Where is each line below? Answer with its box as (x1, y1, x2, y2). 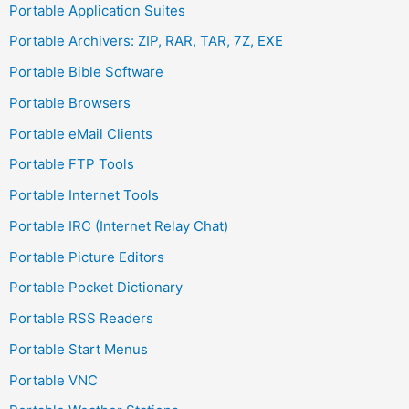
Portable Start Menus (9, 340, 148, 358)
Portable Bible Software (9, 63, 163, 81)
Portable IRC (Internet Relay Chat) (9, 216, 228, 235)
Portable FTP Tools (9, 155, 134, 173)
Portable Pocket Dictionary (9, 278, 183, 297)
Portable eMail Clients (9, 124, 152, 142)
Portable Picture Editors (9, 247, 164, 266)
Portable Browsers (9, 93, 131, 111)
